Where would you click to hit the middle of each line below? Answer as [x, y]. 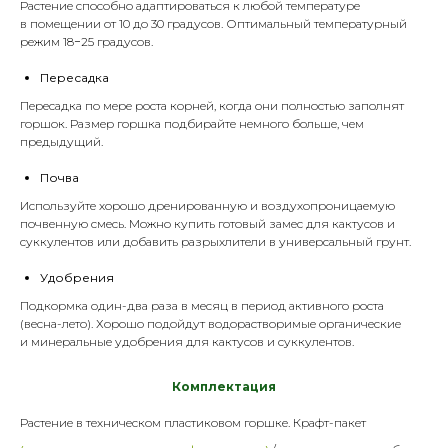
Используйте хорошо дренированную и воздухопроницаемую [207, 205]
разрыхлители [223, 241]
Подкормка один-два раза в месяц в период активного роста [202, 305]
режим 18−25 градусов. [86, 41]
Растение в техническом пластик [115, 422]
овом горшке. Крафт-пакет [288, 422]
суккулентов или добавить [100, 241]
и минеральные [67, 341]
